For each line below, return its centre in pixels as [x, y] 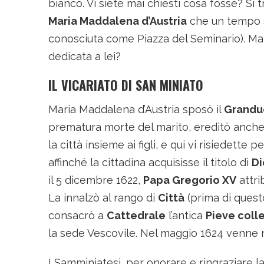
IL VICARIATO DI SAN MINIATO [126, 85]
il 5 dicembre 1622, [96, 180]
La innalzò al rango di [103, 198]
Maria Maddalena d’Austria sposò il [136, 109]
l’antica [186, 215]
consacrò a [77, 215]
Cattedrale [136, 215]
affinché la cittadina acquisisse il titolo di [150, 162]
